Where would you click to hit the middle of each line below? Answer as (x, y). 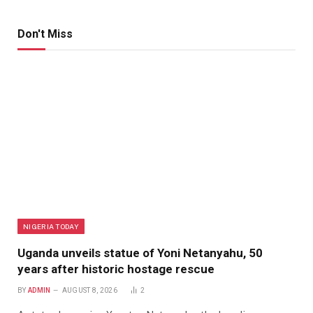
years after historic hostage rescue (116, 269)
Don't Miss (45, 34)
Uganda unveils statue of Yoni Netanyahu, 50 (140, 253)
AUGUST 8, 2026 (89, 290)
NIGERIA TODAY (51, 226)
